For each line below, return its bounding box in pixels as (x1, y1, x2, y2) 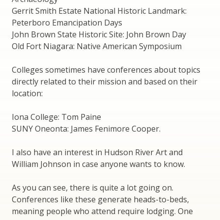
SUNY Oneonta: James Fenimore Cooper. (12, 123, 161, 134)
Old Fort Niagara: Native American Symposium (12, 40, 182, 52)
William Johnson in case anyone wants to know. (12, 158, 185, 169)
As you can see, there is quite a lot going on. (12, 182, 173, 193)
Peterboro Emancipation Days (12, 17, 122, 28)
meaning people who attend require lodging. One (12, 205, 193, 217)
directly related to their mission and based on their (12, 76, 197, 87)
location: (12, 87, 43, 99)
